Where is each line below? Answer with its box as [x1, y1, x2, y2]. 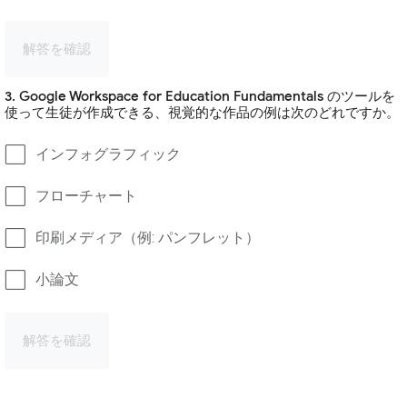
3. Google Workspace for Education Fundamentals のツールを [5, 87, 395, 104]
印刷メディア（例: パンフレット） [35, 228, 260, 246]
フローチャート [35, 186, 137, 204]
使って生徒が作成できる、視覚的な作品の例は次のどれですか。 [5, 104, 400, 121]
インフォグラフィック [35, 144, 181, 163]
